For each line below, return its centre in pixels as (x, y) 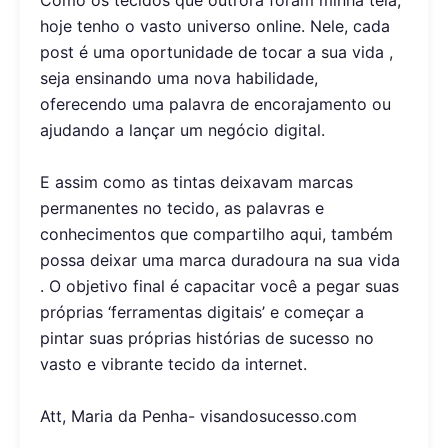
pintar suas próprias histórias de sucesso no (207, 338)
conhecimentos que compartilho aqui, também (216, 234)
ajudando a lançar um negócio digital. (182, 130)
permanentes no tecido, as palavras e (182, 208)
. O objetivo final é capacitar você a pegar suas (219, 286)
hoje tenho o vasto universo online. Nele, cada (215, 26)
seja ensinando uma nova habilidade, (179, 78)
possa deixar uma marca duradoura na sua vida (220, 260)
